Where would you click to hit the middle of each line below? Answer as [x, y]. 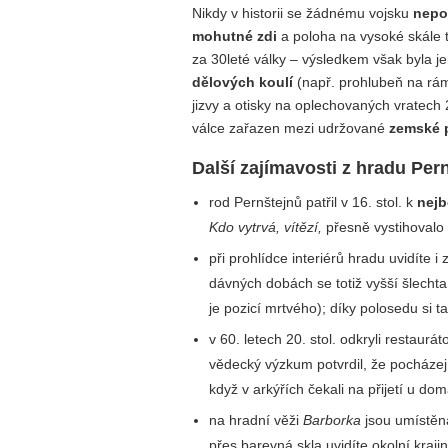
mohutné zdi [234, 36]
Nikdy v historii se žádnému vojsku [302, 13]
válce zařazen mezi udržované [290, 128]
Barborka [332, 419]
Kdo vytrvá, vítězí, [266, 227]
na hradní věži [256, 419]
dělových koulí [242, 82]
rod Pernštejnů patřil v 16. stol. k [313, 202]
